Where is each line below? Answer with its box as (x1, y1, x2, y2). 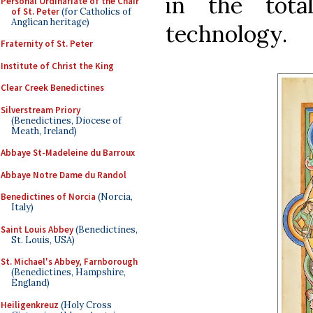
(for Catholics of (59, 5, 131, 17)
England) (11, 277, 50, 289)
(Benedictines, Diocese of (11, 114, 122, 126)
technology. (166, 19, 287, 48)
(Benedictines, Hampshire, (11, 266, 126, 278)
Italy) (11, 201, 34, 213)
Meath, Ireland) (11, 124, 77, 137)
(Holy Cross (59, 298, 112, 311)
